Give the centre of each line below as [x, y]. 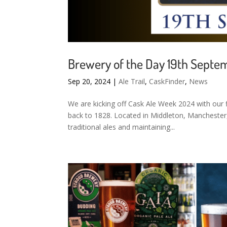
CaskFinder [167, 81]
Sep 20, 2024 [89, 81]
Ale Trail [132, 81]
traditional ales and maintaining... [122, 127]
